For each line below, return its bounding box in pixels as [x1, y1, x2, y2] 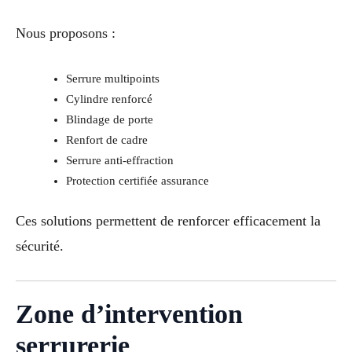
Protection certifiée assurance [65, 174, 209, 187]
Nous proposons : [16, 24, 115, 41]
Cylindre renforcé [65, 92, 152, 105]
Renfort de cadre [65, 133, 148, 146]
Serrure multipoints [65, 71, 159, 85]
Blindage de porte [65, 112, 153, 126]
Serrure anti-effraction [65, 153, 174, 167]
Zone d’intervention [16, 299, 243, 329]
